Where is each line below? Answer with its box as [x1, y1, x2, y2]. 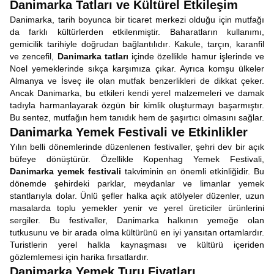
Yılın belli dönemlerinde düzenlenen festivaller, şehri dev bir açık [10, 142, 264, 152]
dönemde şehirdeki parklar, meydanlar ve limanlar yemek [10, 179, 264, 188]
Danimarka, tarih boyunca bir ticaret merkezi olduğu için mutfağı [10, 15, 264, 24]
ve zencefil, [10, 51, 57, 61]
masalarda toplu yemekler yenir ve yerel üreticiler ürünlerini [10, 203, 264, 213]
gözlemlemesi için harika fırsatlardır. [10, 252, 149, 262]
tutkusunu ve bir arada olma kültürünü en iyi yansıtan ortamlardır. [10, 228, 264, 237]
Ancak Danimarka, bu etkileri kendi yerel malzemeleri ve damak [10, 88, 264, 98]
